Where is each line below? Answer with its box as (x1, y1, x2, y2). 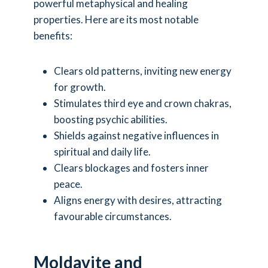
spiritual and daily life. (54, 145, 151, 158)
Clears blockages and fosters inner (54, 161, 209, 174)
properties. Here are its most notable (33, 13, 199, 26)
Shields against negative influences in (54, 129, 219, 142)
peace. (54, 177, 83, 190)
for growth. (54, 80, 106, 93)
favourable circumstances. (54, 209, 172, 223)
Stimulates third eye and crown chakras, (54, 96, 232, 109)
